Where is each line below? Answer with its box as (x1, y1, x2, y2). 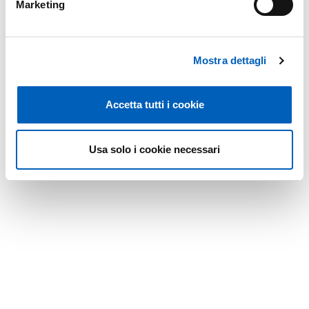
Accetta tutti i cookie (105, 98, 204, 110)
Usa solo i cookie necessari (89, 143, 220, 155)
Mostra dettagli (193, 54, 267, 66)
